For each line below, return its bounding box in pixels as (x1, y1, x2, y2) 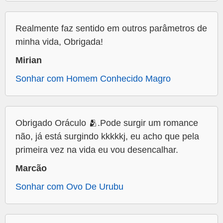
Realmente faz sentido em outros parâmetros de (15, 23, 207, 34)
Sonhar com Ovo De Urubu (15, 182, 123, 192)
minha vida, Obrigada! (15, 37, 103, 47)
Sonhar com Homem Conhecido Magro (15, 74, 171, 84)
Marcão (15, 163, 47, 174)
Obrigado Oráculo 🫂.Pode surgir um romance (15, 118, 198, 128)
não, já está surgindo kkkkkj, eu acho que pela (15, 131, 199, 142)
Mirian (15, 55, 42, 66)
